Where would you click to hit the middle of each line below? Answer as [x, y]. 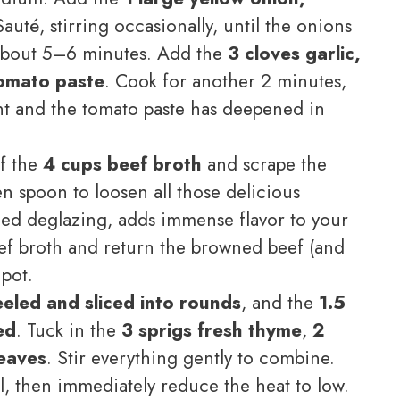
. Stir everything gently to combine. [191, 358]
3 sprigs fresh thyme [212, 330]
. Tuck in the [69, 330]
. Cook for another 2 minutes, [225, 81]
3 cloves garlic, [294, 53]
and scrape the [264, 164]
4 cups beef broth [122, 164]
